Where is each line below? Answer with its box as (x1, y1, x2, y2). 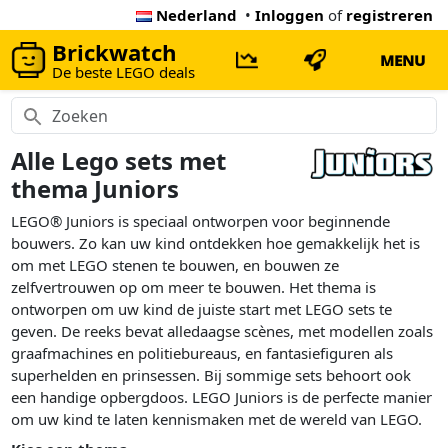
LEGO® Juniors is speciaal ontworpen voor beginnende (11, 211, 391, 232)
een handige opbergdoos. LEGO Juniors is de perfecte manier (11, 387, 433, 408)
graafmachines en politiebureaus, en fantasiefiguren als (11, 343, 394, 364)
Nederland (156, 4, 237, 25)
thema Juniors (11, 171, 180, 205)
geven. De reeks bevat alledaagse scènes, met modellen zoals (11, 321, 434, 342)
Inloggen (255, 4, 324, 25)
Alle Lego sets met (11, 143, 227, 177)
